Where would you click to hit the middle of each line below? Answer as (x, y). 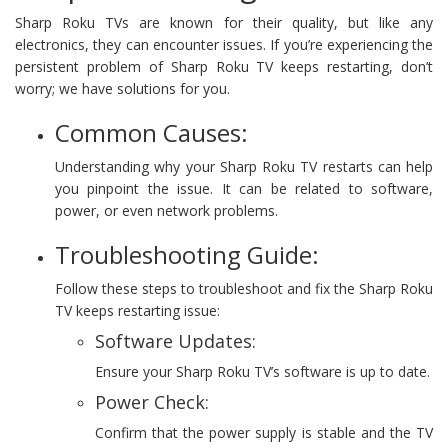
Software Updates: (175, 340)
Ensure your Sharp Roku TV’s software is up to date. (262, 371)
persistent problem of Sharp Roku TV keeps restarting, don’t (224, 66)
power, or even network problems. (166, 210)
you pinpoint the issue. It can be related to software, (244, 188)
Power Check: (152, 401)
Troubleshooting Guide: (187, 254)
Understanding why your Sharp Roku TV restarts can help (244, 166)
